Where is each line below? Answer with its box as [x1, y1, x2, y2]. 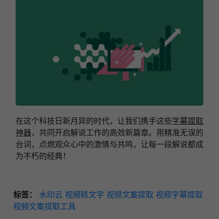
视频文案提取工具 [13, 201, 76, 212]
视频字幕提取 [155, 190, 203, 200]
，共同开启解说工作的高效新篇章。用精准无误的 [31, 128, 204, 138]
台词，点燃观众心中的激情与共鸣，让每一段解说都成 [15, 139, 204, 150]
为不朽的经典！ [15, 151, 70, 161]
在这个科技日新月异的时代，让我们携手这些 [15, 116, 173, 126]
